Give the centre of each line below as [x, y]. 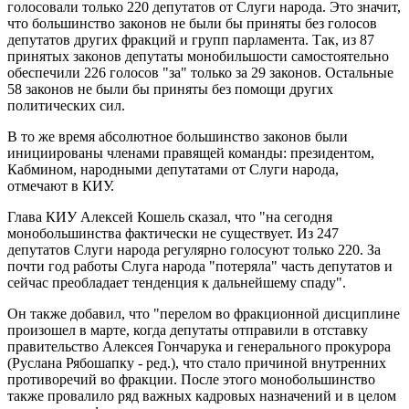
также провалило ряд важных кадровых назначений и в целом [202, 395]
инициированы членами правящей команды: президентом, [191, 152]
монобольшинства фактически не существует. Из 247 [173, 233]
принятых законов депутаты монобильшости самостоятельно [198, 56]
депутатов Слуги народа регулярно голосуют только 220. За [194, 249]
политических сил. [66, 105]
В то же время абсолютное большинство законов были [178, 136]
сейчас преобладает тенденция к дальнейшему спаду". [177, 282]
